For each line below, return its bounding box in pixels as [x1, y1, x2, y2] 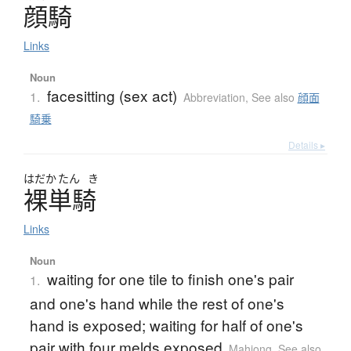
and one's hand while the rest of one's [29, 292, 284, 314]
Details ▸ [288, 138, 325, 152]
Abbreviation [183, 89, 245, 106]
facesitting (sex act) [46, 85, 177, 107]
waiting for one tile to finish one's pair [46, 268, 294, 290]
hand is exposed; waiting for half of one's [29, 314, 303, 336]
